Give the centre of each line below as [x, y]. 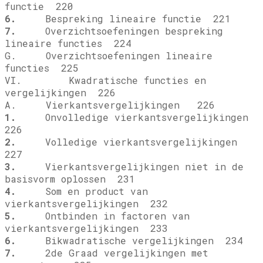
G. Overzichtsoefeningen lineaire [109, 56]
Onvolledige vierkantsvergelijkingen [135, 117]
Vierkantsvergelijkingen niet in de [130, 167]
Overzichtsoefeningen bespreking [119, 31]
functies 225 [42, 68]
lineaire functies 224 [68, 43]
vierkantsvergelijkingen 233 [86, 228]
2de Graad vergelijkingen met [112, 253]
